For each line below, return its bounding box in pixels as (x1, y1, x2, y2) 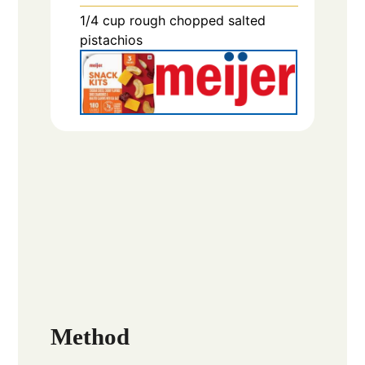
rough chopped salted (130, 11, 266, 29)
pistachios (80, 31, 143, 48)
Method (51, 323, 130, 350)
